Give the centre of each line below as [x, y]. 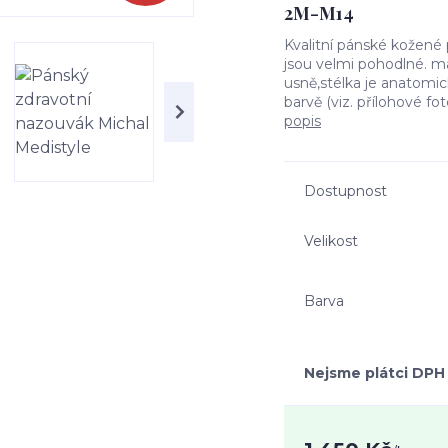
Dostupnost [345, 191]
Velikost [331, 240]
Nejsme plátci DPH [374, 373]
